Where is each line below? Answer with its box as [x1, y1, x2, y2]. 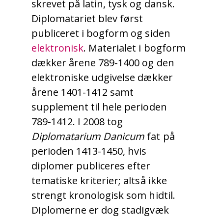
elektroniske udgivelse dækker [31, 71, 173, 84]
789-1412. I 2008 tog [31, 115, 123, 129]
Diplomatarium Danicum [31, 130, 145, 143]
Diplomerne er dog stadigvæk [31, 203, 169, 217]
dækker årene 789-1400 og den [31, 56, 174, 70]
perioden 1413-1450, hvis [31, 144, 147, 158]
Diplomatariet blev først [31, 12, 143, 26]
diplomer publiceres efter [31, 159, 151, 173]
